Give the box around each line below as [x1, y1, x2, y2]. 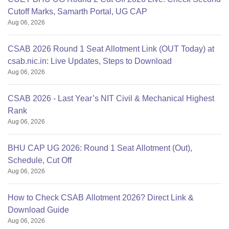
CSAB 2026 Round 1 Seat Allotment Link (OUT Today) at [8, 44, 214, 54]
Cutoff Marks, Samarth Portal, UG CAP [8, 7, 147, 16]
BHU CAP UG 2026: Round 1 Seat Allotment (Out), [8, 144, 192, 153]
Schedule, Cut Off [8, 156, 72, 165]
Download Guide [8, 205, 69, 215]
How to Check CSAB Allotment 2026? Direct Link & [8, 193, 194, 202]
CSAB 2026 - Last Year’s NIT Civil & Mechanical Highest [8, 94, 214, 103]
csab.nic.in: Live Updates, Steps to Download [8, 57, 172, 66]
